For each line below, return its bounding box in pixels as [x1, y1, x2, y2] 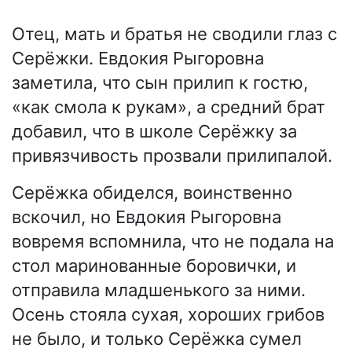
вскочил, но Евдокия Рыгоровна [12, 206, 281, 227]
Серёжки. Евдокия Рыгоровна [12, 47, 264, 68]
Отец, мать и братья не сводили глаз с [12, 23, 337, 44]
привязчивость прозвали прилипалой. [12, 145, 332, 166]
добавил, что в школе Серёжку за [12, 120, 297, 141]
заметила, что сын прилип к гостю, [12, 71, 308, 93]
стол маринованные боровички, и [12, 255, 296, 276]
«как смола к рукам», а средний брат [12, 96, 325, 117]
